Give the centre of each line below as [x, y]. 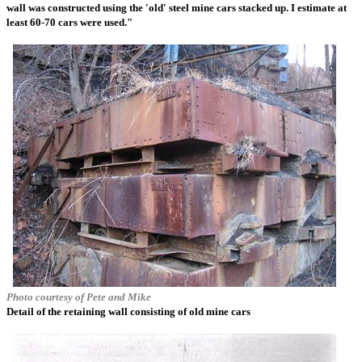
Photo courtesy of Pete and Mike [79, 297]
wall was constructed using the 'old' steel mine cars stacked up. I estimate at [177, 8]
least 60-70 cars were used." [69, 22]
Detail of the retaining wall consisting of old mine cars [128, 311]
